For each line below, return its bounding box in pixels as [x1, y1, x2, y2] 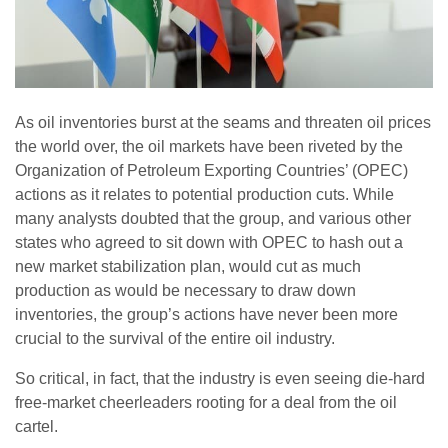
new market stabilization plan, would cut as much [15, 258, 361, 276]
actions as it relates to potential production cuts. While [15, 186, 394, 204]
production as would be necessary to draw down [15, 282, 356, 300]
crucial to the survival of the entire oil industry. [15, 330, 335, 348]
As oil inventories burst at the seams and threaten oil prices [15, 114, 431, 132]
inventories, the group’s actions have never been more [15, 306, 398, 324]
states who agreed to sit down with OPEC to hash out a [15, 234, 403, 252]
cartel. [15, 418, 58, 436]
